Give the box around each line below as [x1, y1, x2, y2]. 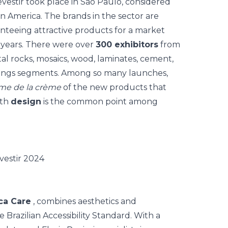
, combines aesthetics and [31, 196, 136, 206]
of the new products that [61, 82, 166, 92]
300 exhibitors [96, 40, 158, 49]
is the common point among [41, 97, 158, 106]
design [11, 97, 41, 106]
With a [134, 211, 160, 220]
